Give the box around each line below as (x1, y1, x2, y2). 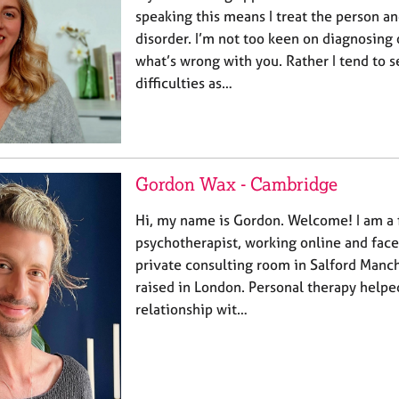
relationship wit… (135, 299, 248, 318)
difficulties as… (135, 73, 232, 92)
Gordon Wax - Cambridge (135, 172, 338, 195)
